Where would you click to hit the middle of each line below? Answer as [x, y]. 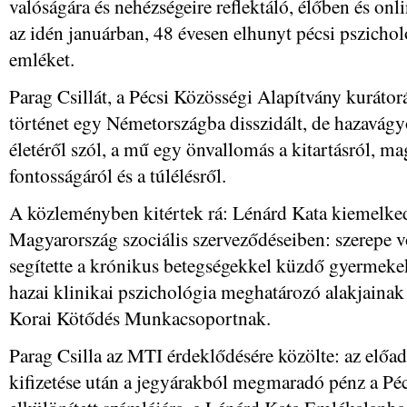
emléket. [42, 59]
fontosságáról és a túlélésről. [118, 175]
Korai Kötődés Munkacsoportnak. [140, 318]
